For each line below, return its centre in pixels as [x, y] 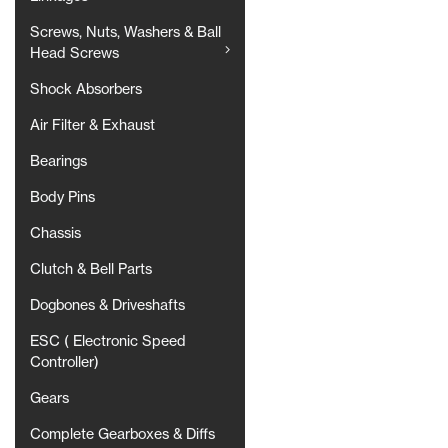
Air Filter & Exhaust [92, 125]
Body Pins [62, 197]
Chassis [55, 233]
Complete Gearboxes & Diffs [122, 434]
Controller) [64, 362]
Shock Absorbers [86, 89]
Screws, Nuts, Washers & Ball [125, 32]
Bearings [58, 161]
